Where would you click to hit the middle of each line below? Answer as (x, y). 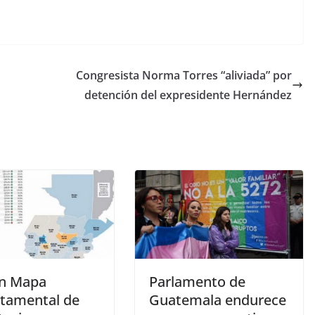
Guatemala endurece (218, 300)
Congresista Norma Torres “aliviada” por (184, 75)
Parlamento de (197, 281)
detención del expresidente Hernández (188, 95)
